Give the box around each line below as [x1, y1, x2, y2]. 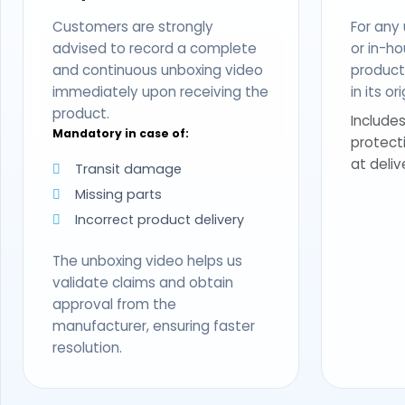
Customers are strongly [52, 16, 213, 36]
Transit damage [75, 159, 182, 178]
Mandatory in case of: [52, 125, 189, 141]
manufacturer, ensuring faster [52, 316, 255, 335]
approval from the [52, 294, 176, 314]
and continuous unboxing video [52, 60, 263, 80]
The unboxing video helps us [52, 250, 242, 270]
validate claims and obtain [52, 272, 233, 292]
